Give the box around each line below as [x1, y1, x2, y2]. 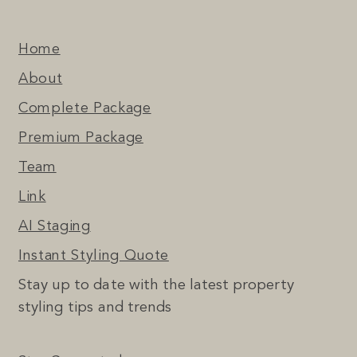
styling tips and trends [18, 300, 171, 316]
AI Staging [18, 219, 91, 234]
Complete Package [18, 101, 151, 116]
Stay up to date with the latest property [18, 278, 294, 294]
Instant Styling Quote [18, 249, 169, 264]
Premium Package [18, 131, 143, 146]
